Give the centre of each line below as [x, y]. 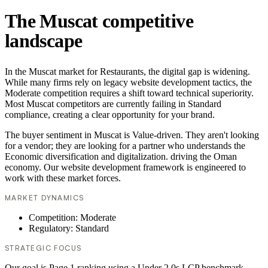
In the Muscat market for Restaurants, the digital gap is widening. [127, 72]
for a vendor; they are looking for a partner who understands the [125, 146]
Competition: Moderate [72, 218]
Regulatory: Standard [69, 229]
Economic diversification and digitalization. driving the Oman [121, 157]
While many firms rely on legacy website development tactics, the [128, 83]
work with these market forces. [63, 178]
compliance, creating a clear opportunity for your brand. [110, 115]
